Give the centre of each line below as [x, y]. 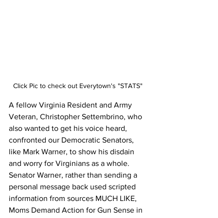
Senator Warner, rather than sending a [74, 175]
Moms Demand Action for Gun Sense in [77, 210]
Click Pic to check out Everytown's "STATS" [78, 86]
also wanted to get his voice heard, [69, 128]
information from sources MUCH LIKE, [74, 199]
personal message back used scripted [73, 187]
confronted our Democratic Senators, [72, 140]
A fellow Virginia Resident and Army [71, 105]
